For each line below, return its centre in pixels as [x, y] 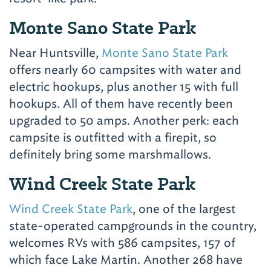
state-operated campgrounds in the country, [133, 226]
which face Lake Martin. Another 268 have [126, 260]
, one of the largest [184, 209]
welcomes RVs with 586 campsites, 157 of [122, 243]
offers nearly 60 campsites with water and [125, 70]
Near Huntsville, [54, 53]
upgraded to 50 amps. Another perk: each [124, 121]
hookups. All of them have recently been [121, 104]
